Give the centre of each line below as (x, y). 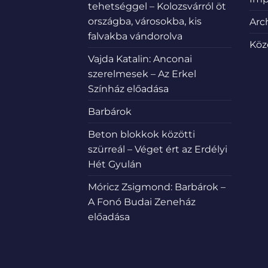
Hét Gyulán (115, 165)
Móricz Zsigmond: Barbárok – (157, 187)
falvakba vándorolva (135, 36)
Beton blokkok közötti (141, 135)
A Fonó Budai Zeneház (142, 202)
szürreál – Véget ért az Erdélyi (158, 150)
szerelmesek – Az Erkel (142, 74)
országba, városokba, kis (145, 22)
